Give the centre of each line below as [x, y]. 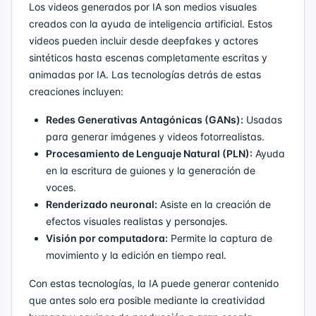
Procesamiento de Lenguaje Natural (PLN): [149, 153]
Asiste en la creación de [214, 204]
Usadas [263, 119]
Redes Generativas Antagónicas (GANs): [145, 119]
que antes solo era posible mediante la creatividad [147, 300]
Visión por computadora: [107, 238]
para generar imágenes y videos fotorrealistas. [155, 136]
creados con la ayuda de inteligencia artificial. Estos [151, 23]
